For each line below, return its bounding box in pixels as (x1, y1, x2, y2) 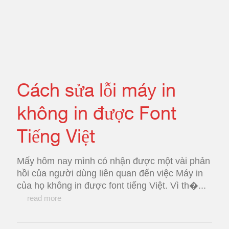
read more (27, 194, 61, 202)
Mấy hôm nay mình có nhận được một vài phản (17, 156, 210, 166)
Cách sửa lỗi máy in (17, 79, 176, 101)
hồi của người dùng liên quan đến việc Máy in (17, 168, 203, 178)
